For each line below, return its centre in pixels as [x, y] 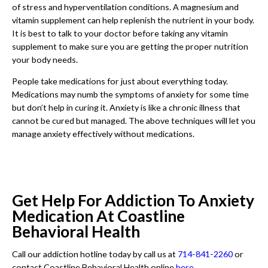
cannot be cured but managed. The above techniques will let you [134, 121]
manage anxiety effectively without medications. [103, 134]
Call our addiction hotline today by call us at [95, 254]
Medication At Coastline [98, 216]
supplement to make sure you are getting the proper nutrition [130, 46]
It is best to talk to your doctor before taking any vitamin [120, 33]
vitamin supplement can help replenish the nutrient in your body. [133, 20]
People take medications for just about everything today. [120, 81]
